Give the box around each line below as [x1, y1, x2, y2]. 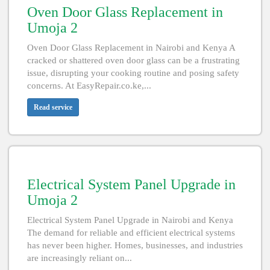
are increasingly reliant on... [27, 253, 132, 263]
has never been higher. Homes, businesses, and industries [27, 240, 243, 251]
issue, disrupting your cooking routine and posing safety [27, 68, 239, 78]
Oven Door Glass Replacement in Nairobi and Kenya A [27, 43, 235, 53]
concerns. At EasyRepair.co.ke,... [27, 81, 151, 91]
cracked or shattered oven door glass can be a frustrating [27, 55, 240, 66]
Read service [34, 103, 72, 112]
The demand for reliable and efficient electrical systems [27, 228, 235, 238]
